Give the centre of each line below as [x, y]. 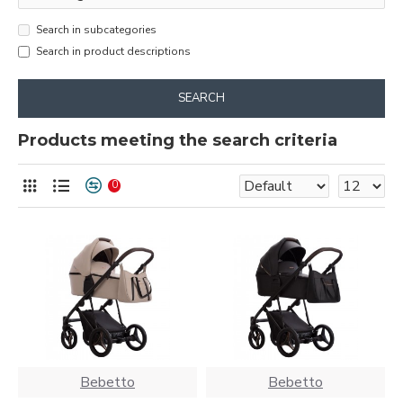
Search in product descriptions [113, 51]
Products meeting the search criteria [178, 140]
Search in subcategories [96, 30]
